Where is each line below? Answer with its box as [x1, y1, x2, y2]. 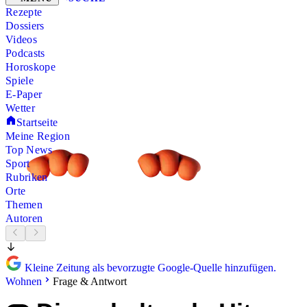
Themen [5, 199, 42, 211]
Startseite [16, 116, 58, 129]
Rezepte [5, 6, 42, 19]
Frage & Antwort [53, 275, 127, 287]
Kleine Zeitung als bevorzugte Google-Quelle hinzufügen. [22, 261, 276, 273]
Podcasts [5, 47, 45, 60]
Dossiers [5, 20, 45, 32]
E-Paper [5, 88, 42, 101]
